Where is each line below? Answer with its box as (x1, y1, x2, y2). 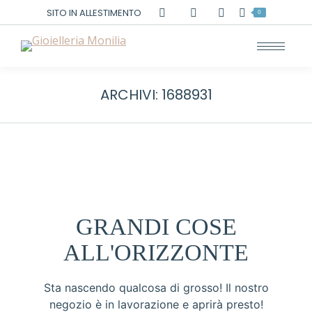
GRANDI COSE (75, 214, 237, 240)
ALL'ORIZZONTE (63, 240, 249, 265)
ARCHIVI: (100, 85, 162, 104)
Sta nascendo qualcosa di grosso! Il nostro (43, 281, 269, 295)
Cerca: (217, 5, 248, 19)
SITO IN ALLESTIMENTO (46, 6, 141, 19)
